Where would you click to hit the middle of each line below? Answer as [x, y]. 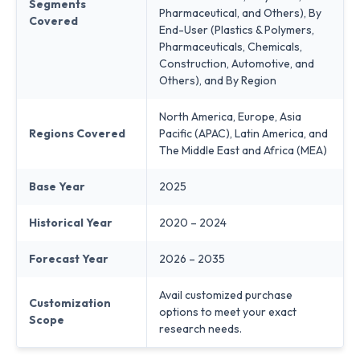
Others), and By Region [218, 80]
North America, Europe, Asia [230, 116]
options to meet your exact [228, 311]
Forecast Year [69, 258]
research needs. [200, 328]
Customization [70, 303]
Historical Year [71, 222]
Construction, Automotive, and [237, 63]
